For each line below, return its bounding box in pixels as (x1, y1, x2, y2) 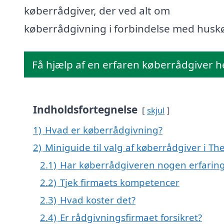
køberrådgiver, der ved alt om (24, 3, 170, 18)
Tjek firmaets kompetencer (60, 176, 179, 189)
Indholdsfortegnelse (33, 102, 137, 117)
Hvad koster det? (60, 193, 135, 206)
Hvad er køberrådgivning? (45, 123, 162, 136)
